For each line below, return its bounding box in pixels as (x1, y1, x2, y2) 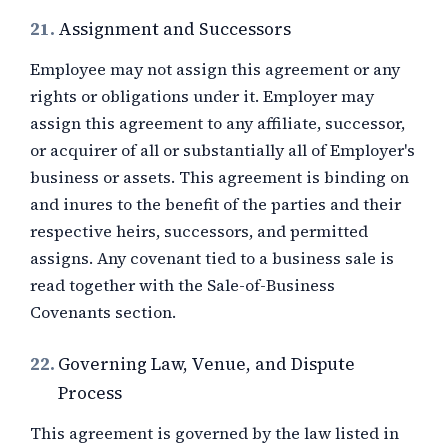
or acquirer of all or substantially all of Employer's (30, 139, 415, 161)
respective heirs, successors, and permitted (30, 220, 368, 242)
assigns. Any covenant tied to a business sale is (30, 247, 394, 269)
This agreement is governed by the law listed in (30, 422, 399, 444)
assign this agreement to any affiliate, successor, (30, 112, 405, 134)
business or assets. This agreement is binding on (30, 166, 409, 188)
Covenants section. (30, 301, 176, 323)
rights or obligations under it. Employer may (30, 85, 374, 107)
